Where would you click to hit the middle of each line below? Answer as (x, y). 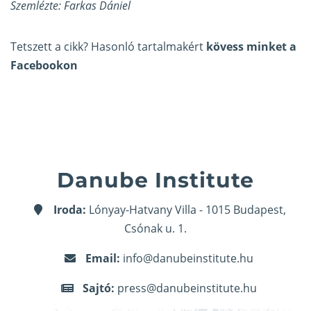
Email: (103, 259)
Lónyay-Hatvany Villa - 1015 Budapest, (186, 210)
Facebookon (44, 66)
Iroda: (69, 210)
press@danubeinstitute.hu (187, 288)
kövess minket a (251, 47)
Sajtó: (98, 288)
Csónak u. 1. (155, 229)
